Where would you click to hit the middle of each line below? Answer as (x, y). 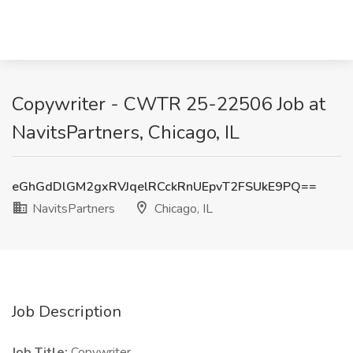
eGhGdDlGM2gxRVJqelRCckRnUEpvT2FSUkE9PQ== (164, 187)
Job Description (67, 312)
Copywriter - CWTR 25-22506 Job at (169, 104)
